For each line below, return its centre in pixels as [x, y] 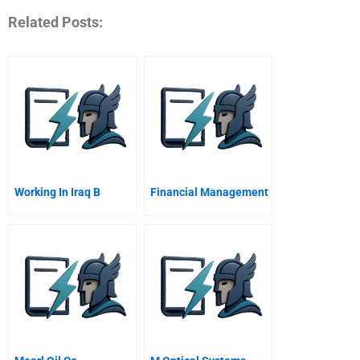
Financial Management [209, 192]
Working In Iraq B [57, 192]
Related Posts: [55, 22]
